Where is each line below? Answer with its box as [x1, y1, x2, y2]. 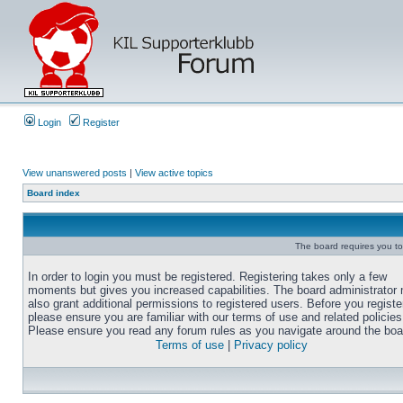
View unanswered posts [22, 167, 127, 178]
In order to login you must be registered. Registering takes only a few [28, 270, 387, 283]
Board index [27, 188, 80, 198]
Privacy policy [234, 338, 308, 352]
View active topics [135, 167, 213, 178]
